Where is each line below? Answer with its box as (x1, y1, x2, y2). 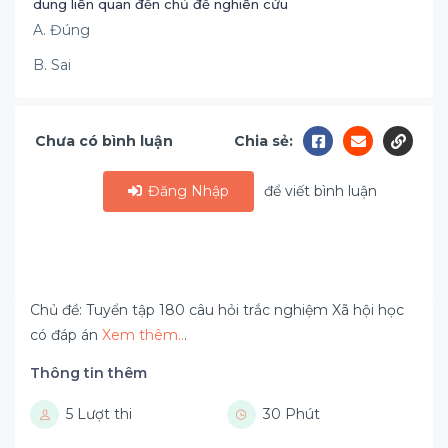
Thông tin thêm (30, 364, 147, 382)
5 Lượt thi (66, 405, 132, 423)
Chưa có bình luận (35, 131, 173, 150)
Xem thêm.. (102, 326, 184, 344)
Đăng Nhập (144, 182, 230, 200)
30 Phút (262, 405, 320, 423)
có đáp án (30, 326, 102, 344)
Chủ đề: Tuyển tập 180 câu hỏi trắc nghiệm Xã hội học (30, 301, 404, 319)
